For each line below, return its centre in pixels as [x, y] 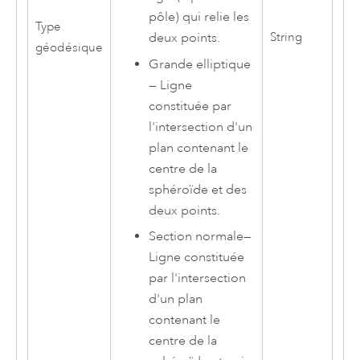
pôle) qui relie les [199, 17]
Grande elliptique [200, 64]
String [286, 38]
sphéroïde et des [198, 189]
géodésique [69, 48]
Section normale [196, 237]
